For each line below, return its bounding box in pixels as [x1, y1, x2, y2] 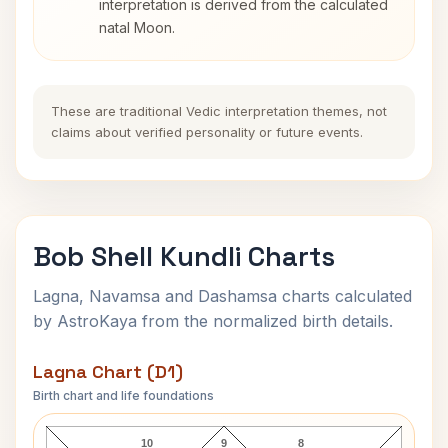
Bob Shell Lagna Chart [127, 398, 321, 419]
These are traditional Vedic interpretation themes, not [51, 103, 387, 119]
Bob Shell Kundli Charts [33, 239, 335, 274]
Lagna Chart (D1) [33, 360, 183, 383]
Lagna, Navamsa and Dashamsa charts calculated [33, 286, 412, 306]
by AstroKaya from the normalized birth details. [33, 311, 393, 331]
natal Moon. [99, 19, 175, 36]
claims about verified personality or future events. [51, 124, 363, 140]
